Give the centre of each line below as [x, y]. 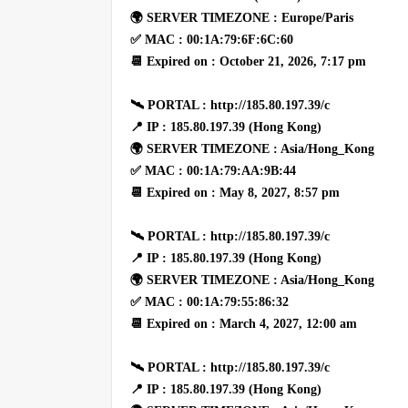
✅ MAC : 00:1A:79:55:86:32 [209, 301]
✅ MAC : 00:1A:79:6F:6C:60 [212, 39]
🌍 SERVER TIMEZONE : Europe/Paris [242, 17]
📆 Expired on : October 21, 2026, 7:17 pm [248, 61]
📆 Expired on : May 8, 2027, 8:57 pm [235, 192]
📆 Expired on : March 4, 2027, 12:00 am [244, 323]
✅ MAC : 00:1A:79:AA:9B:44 [213, 170]
